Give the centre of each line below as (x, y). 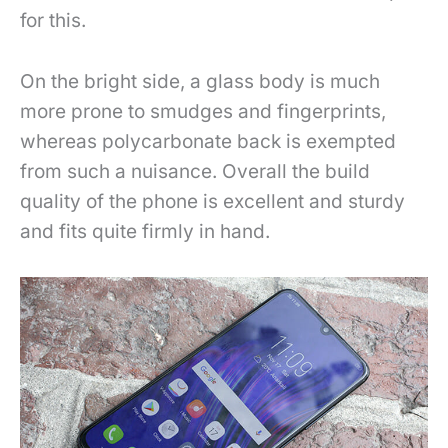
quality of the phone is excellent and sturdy (212, 201)
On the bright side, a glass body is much (200, 81)
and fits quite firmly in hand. (145, 231)
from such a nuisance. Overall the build (195, 171)
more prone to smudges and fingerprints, (203, 111)
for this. (53, 21)
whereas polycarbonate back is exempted (208, 141)
